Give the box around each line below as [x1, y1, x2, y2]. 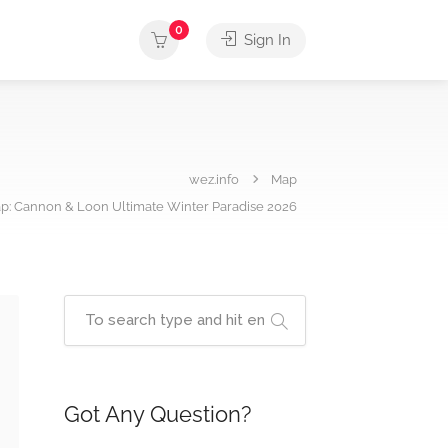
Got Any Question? [63, 401, 251, 427]
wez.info [189, 171, 239, 187]
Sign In [240, 31, 291, 49]
